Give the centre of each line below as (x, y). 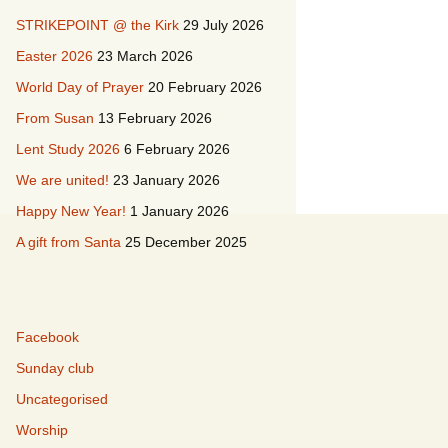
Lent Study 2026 (68, 149)
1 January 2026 (179, 211)
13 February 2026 (155, 118)
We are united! (62, 180)
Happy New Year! (71, 211)
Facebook (47, 337)
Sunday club (55, 368)
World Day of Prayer (80, 87)
